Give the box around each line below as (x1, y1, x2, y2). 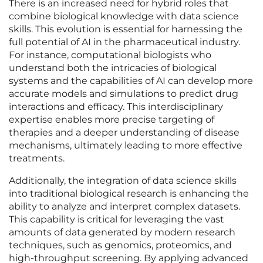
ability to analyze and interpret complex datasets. (9, 201, 240, 213)
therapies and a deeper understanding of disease (9, 127, 240, 139)
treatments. (9, 153, 65, 164)
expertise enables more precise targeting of (9, 114, 214, 126)
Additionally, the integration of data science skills (9, 175, 237, 187)
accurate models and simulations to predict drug (9, 88, 238, 100)
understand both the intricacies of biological (9, 62, 217, 74)
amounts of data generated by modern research (9, 227, 235, 238)
